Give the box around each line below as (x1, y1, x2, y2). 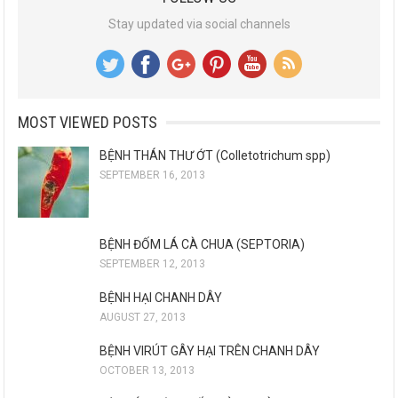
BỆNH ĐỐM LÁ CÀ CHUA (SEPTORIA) (99, 237, 306, 252)
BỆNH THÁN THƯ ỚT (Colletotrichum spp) (99, 148, 331, 163)
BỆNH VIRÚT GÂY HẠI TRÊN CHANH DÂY (99, 344, 321, 359)
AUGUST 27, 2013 (99, 311, 187, 324)
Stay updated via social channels (107, 17, 291, 32)
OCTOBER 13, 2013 (99, 364, 195, 378)
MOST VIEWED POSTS (18, 113, 158, 132)
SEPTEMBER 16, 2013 (99, 169, 206, 182)
